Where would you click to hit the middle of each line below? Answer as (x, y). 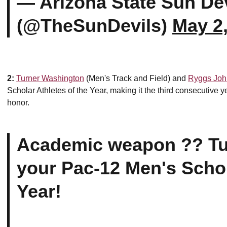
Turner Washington (50, 78)
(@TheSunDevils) (94, 26)
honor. (18, 103)
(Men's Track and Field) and (136, 78)
